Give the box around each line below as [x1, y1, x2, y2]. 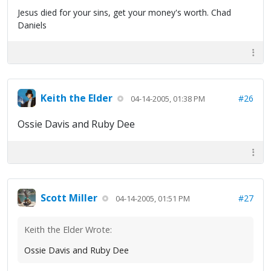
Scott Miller [41, 191, 97, 204]
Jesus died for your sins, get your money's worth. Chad [18, 7, 231, 19]
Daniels [18, 19, 47, 31]
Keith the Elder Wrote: [24, 224, 112, 236]
